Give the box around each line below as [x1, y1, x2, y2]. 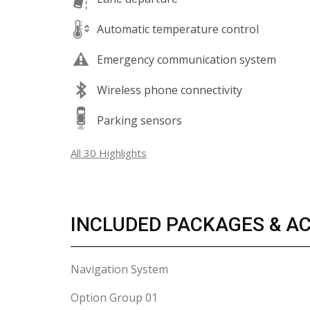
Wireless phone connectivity [97, 82, 242, 98]
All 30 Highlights [71, 146, 147, 160]
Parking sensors [97, 112, 182, 128]
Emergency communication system [97, 51, 276, 67]
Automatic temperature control [97, 21, 259, 37]
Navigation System [71, 262, 168, 277]
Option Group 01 [71, 290, 158, 305]
